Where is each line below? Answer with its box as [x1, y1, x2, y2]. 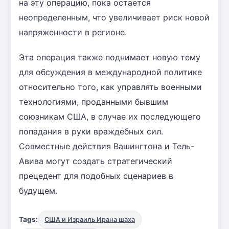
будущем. [19, 185, 57, 196]
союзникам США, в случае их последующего [19, 111, 201, 122]
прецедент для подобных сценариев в [19, 170, 173, 181]
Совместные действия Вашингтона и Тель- [19, 141, 194, 151]
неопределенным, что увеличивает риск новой [19, 12, 210, 22]
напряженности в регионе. [19, 27, 127, 37]
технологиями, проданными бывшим [19, 96, 168, 107]
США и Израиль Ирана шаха [44, 215, 135, 223]
